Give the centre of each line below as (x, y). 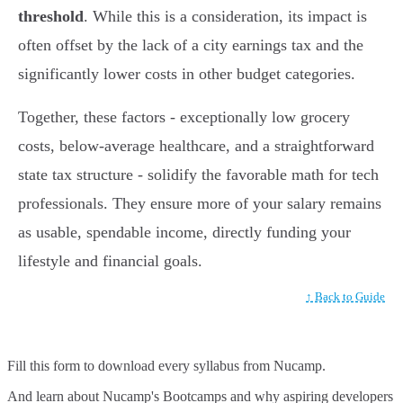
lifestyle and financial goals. (110, 261)
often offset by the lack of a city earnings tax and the (191, 45)
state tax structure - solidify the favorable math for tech (198, 175)
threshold (51, 17)
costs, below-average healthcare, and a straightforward (196, 146)
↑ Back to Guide (345, 297)
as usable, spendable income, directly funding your (184, 233)
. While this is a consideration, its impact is (225, 17)
